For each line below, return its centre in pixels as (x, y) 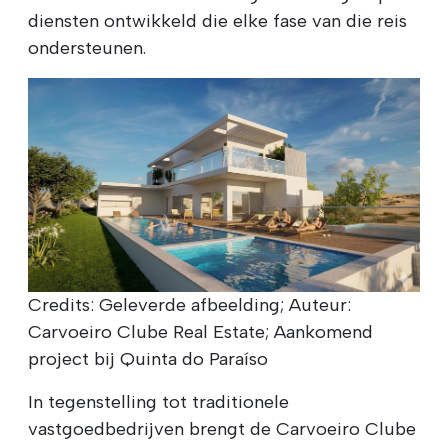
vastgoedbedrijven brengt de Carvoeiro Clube (222, 429)
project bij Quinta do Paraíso (148, 359)
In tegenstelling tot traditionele (158, 402)
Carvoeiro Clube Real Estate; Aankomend (200, 332)
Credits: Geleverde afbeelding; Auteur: (189, 305)
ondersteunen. (87, 47)
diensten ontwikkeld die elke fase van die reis (217, 20)
